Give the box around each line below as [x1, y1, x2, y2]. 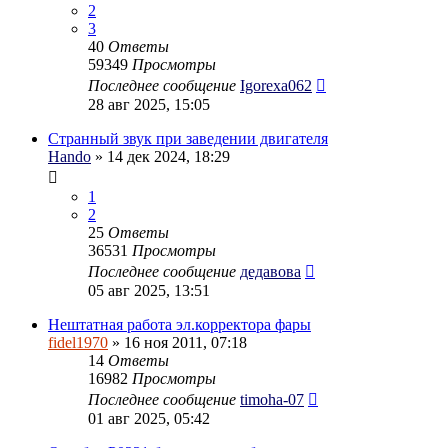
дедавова [240, 262, 301, 280]
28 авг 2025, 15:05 [88, 95, 210, 113]
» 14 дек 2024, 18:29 [91, 147, 230, 165]
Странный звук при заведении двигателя [48, 129, 328, 147]
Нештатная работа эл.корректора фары [48, 315, 311, 333]
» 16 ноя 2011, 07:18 [108, 333, 247, 351]
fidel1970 [48, 333, 108, 351]
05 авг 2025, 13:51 [88, 281, 210, 299]
